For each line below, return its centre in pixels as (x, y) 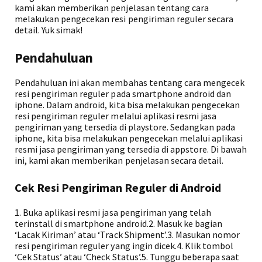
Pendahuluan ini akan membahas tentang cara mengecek (130, 82)
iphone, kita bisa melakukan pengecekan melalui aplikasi (129, 138)
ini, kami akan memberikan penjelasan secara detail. (119, 160)
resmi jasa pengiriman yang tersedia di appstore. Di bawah (131, 149)
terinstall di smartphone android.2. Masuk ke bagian (119, 223)
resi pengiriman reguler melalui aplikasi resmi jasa (116, 116)
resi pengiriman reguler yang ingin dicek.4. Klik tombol (124, 246)
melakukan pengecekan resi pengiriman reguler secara (124, 19)
